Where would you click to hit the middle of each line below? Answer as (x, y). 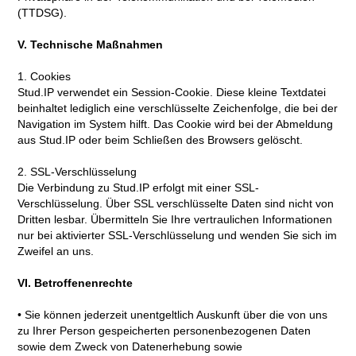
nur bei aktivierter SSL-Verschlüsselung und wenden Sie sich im (178, 236)
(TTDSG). (43, 13)
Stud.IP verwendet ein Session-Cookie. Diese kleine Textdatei (172, 93)
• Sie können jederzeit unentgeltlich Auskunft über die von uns (173, 315)
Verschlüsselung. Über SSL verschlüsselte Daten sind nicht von (176, 204)
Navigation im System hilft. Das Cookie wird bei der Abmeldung (176, 124)
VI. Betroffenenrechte (75, 283)
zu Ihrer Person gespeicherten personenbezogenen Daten (164, 331)
